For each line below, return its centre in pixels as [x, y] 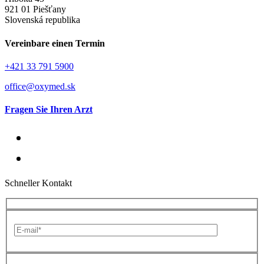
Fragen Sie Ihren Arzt [49, 110]
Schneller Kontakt [38, 183]
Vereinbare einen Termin [55, 43]
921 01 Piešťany [35, 9]
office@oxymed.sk [40, 86]
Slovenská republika [42, 20]
